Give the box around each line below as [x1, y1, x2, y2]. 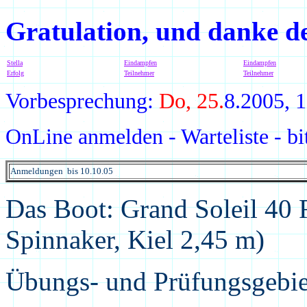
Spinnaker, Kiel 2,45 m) [5, 225, 265, 254]
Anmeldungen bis [10, 166, 80, 176]
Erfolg [7, 69, 24, 77]
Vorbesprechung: [5, 89, 159, 113]
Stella [7, 59, 23, 66]
